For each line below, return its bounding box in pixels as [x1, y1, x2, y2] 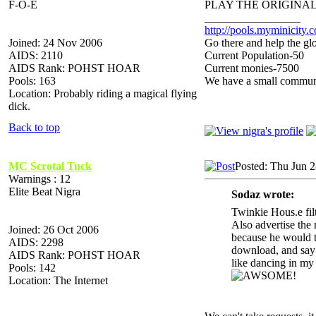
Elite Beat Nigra [8, 185, 80, 197]
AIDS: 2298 [8, 236, 63, 248]
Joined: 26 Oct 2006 [8, 223, 99, 236]
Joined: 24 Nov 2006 [8, 36, 102, 49]
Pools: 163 [8, 74, 56, 87]
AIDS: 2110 [8, 49, 63, 61]
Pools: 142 [8, 261, 56, 274]
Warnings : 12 [8, 172, 71, 185]
